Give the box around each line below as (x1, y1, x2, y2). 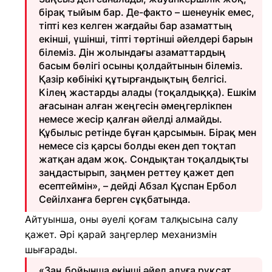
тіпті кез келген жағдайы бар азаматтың (39, 19, 233, 32)
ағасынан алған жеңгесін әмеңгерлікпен (39, 100, 232, 112)
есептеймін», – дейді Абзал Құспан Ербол (39, 180, 237, 192)
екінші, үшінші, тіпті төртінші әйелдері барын (39, 33, 253, 45)
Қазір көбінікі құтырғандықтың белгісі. (39, 73, 227, 85)
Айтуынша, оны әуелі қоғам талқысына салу (25, 213, 238, 225)
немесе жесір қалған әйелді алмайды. (39, 113, 222, 125)
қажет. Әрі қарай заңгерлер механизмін (25, 228, 217, 240)
